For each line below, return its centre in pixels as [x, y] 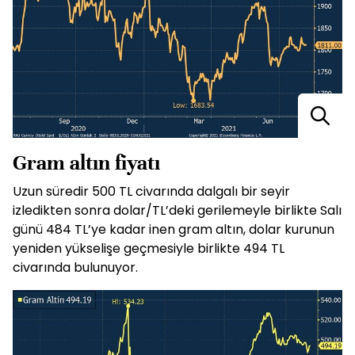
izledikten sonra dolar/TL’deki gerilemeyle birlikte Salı [177, 211]
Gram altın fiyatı [86, 163]
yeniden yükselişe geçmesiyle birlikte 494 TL [149, 249]
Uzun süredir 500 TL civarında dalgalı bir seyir [151, 192]
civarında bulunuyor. [75, 268]
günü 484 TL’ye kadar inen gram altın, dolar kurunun [174, 230]
